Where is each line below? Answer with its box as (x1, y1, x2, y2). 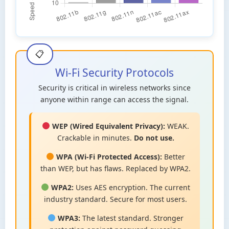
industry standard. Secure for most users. (44, 194, 187, 204)
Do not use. (133, 133, 174, 143)
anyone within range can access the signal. (40, 95, 189, 104)
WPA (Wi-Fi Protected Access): (54, 152, 162, 162)
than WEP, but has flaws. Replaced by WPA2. (40, 164, 191, 173)
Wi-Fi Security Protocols (55, 65, 174, 80)
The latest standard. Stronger (80, 213, 184, 223)
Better (162, 152, 185, 162)
